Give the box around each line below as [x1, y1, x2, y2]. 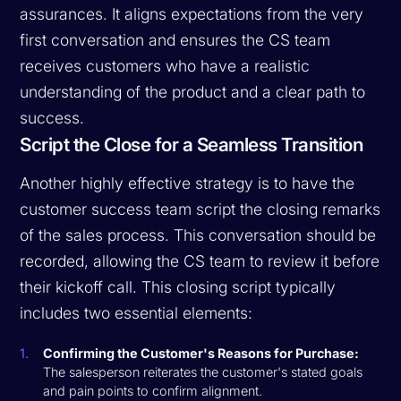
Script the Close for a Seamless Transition [20, 132, 363, 156]
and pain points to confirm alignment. [43, 382, 263, 398]
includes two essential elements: [20, 303, 253, 322]
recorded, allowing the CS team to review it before [20, 251, 380, 270]
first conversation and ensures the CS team [20, 30, 331, 49]
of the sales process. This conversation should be [20, 225, 377, 244]
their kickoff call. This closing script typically [20, 277, 337, 296]
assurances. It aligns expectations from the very [20, 4, 364, 23]
